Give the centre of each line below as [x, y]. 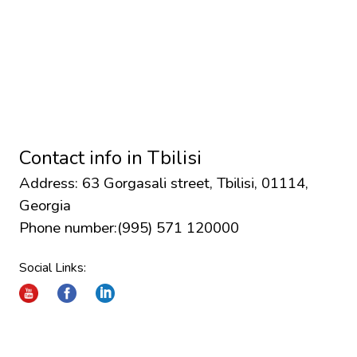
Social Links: [53, 267]
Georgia [45, 205]
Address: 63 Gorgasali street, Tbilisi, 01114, [164, 183]
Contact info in [83, 157]
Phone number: [68, 228]
